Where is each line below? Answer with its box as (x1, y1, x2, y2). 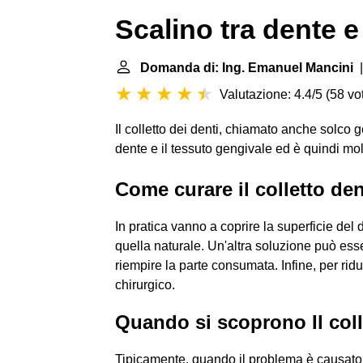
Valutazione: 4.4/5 (220, 88, 322, 101)
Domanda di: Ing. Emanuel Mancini (140, 61, 353, 75)
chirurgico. (115, 278, 175, 292)
